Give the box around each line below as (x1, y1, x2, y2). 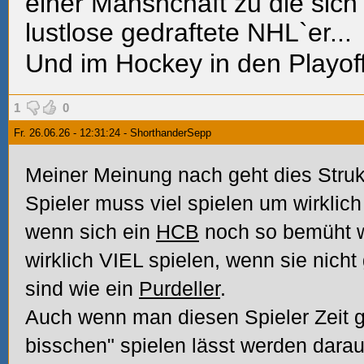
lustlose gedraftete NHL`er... (25, 18, 352, 47)
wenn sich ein (25, 220, 156, 243)
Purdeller (139, 277, 220, 300)
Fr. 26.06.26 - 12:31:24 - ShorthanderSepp (14, 127, 211, 139)
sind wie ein (25, 277, 139, 300)
